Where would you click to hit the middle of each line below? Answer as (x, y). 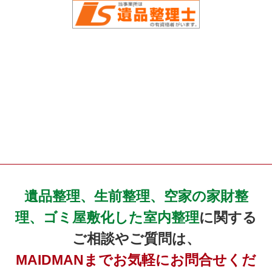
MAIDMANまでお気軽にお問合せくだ (136, 260)
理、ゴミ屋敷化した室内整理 (107, 217)
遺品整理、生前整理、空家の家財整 (136, 196)
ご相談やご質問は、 (136, 238)
